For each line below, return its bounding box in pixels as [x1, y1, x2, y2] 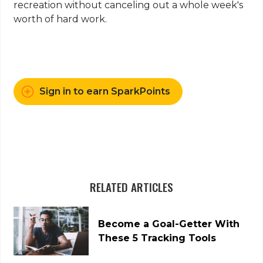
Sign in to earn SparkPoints [39, 86, 171, 97]
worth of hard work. [14, 14, 107, 25]
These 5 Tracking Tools [98, 232, 217, 244]
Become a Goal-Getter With [98, 218, 240, 230]
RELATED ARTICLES [90, 178, 173, 195]
